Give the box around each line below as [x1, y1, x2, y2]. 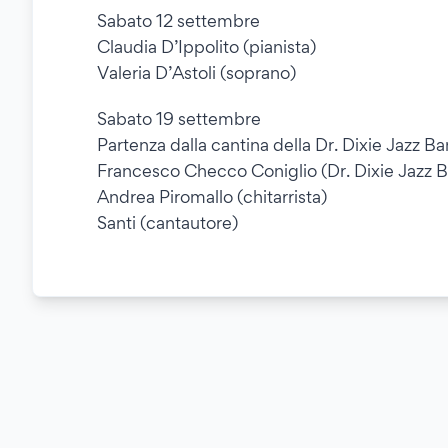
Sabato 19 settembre [97, 108, 261, 130]
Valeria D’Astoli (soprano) [97, 62, 296, 84]
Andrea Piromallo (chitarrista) [97, 186, 327, 208]
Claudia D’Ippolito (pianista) [97, 36, 316, 58]
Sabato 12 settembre [97, 10, 260, 32]
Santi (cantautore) [97, 212, 238, 234]
